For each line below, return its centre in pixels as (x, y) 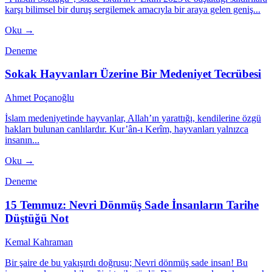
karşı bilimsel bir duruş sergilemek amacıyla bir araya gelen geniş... (133, 9)
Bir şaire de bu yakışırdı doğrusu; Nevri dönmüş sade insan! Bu (126, 262)
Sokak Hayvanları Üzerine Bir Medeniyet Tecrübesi (133, 74)
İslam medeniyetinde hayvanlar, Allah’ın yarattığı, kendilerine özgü (133, 118)
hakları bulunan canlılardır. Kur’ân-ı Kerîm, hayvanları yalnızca (127, 129)
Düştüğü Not (37, 218)
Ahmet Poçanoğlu (39, 98)
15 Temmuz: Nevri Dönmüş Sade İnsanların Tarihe (132, 205)
